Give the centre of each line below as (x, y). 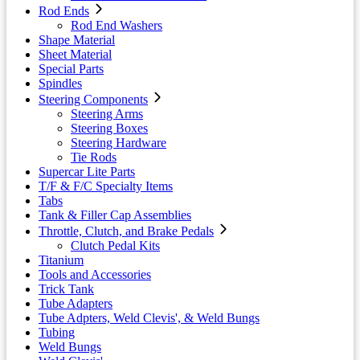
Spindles (60, 83)
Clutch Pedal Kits (115, 245)
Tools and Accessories (95, 274)
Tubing (57, 332)
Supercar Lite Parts (87, 171)
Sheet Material (75, 54)
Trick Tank (66, 288)
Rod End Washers (117, 25)
